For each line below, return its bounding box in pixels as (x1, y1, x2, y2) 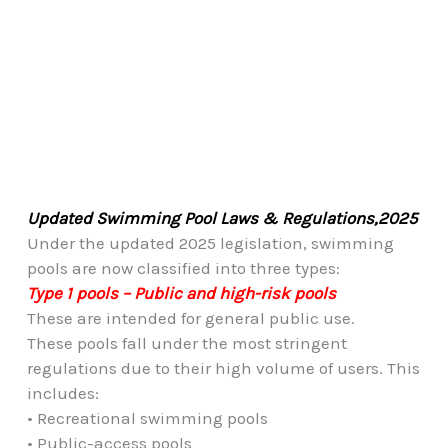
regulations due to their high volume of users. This (26, 357, 420, 378)
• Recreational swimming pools (26, 407, 268, 428)
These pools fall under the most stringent (26, 332, 347, 353)
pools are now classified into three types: (26, 257, 340, 278)
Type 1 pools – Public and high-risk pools (26, 282, 336, 303)
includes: (26, 382, 99, 403)
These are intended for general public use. (26, 307, 355, 328)
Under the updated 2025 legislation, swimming (26, 232, 394, 253)
